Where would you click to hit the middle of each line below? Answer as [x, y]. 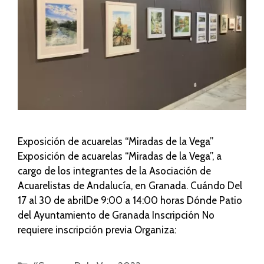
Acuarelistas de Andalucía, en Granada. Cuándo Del [130, 186]
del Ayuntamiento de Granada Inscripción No [116, 215]
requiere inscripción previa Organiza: [97, 230]
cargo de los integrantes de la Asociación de [114, 171]
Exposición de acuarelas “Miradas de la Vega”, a [120, 156]
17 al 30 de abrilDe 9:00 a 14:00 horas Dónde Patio [130, 201]
